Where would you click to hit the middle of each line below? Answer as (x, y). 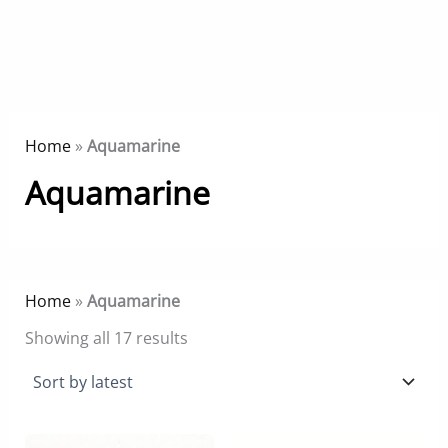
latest (207, 368)
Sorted (212, 336)
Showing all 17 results (106, 337)
